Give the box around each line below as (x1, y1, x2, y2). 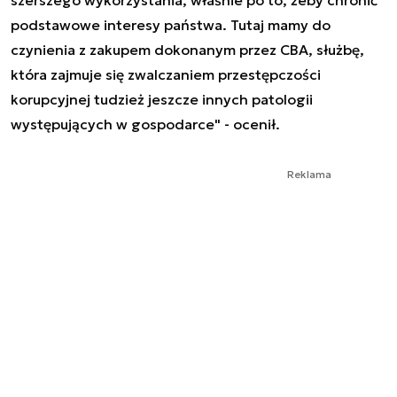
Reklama (287, 167, 331, 181)
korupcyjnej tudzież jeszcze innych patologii (11, 90, 313, 108)
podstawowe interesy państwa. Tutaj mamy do (11, 15, 331, 34)
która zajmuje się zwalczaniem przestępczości (11, 65, 321, 83)
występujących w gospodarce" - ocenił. (11, 114, 280, 133)
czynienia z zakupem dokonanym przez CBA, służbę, (11, 40, 364, 58)
